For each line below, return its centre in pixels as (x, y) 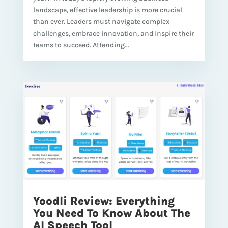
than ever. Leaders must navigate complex (101, 21)
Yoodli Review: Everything (104, 201)
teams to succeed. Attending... (81, 45)
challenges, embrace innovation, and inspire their (113, 33)
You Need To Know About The (111, 213)
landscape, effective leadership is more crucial (107, 10)
